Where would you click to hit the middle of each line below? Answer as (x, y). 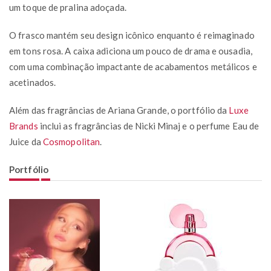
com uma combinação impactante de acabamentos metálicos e (133, 66)
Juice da (26, 141)
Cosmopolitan (71, 141)
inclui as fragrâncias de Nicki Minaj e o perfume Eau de (149, 126)
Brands (24, 126)
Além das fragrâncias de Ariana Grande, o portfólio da (119, 110)
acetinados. (33, 82)
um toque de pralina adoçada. (68, 7)
